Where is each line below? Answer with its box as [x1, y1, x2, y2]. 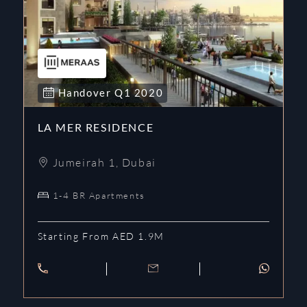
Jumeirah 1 [52, 155, 116, 169]
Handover [58, 86, 114, 99]
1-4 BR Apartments [52, 189, 145, 201]
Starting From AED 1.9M [37, 230, 164, 242]
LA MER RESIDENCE [37, 120, 154, 134]
